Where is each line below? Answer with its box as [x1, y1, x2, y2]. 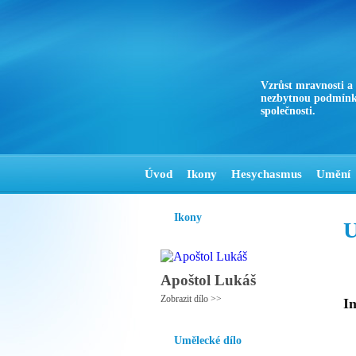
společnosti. [261, 105, 315, 117]
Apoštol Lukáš [161, 272, 256, 288]
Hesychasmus [231, 168, 302, 180]
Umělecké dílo [174, 335, 242, 346]
